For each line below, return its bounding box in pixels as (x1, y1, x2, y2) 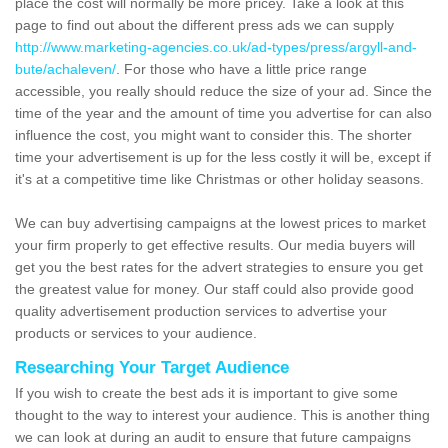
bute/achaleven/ (15, 61, 116, 78)
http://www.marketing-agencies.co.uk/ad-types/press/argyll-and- (15, 39, 417, 56)
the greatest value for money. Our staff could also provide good (15, 281, 414, 298)
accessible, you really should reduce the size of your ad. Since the (15, 83, 432, 100)
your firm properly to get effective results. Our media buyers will (15, 237, 415, 254)
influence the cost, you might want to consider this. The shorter (15, 127, 412, 144)
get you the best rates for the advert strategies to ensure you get (15, 259, 423, 276)
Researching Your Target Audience (15, 358, 289, 378)
